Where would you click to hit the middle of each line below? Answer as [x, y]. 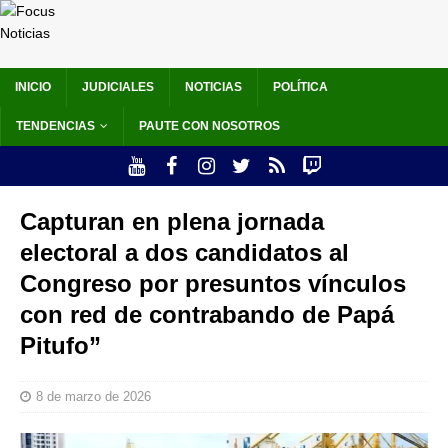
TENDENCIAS [55, 126]
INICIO [33, 87]
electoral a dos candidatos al [184, 253]
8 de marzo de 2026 [93, 397]
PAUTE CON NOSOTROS [209, 126]
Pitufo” [60, 346]
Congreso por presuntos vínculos [213, 284]
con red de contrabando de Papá [207, 315]
